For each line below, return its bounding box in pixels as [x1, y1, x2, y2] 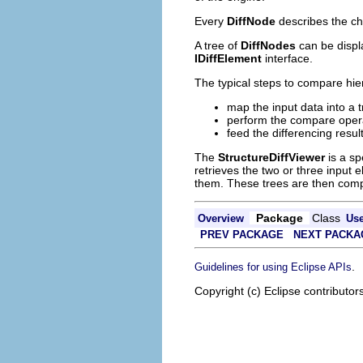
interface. [262, 51, 313, 65]
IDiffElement [194, 51, 262, 65]
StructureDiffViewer [218, 150, 325, 164]
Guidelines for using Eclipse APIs [194, 260, 352, 273]
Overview [198, 211, 244, 224]
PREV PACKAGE [200, 228, 284, 241]
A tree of [194, 38, 241, 52]
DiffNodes [241, 38, 296, 52]
